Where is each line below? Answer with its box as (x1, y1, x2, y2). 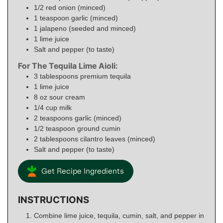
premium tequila (80, 72, 131, 81)
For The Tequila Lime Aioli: (18, 61, 118, 71)
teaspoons (40, 114, 75, 122)
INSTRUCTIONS (18, 194, 89, 206)
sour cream (49, 93, 85, 102)
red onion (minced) (46, 3, 106, 12)
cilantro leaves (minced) (80, 135, 155, 143)
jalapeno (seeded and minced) (40, 24, 136, 33)
